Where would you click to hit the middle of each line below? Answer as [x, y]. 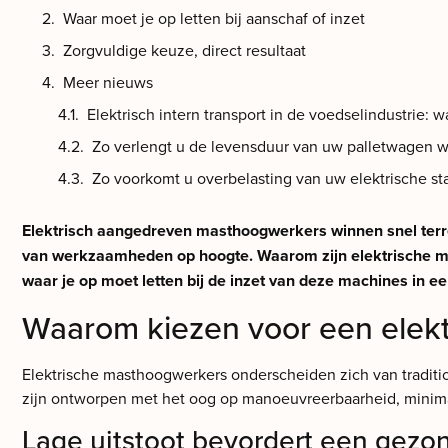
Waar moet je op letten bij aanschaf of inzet [214, 18]
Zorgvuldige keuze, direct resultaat [184, 50]
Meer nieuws [108, 82]
